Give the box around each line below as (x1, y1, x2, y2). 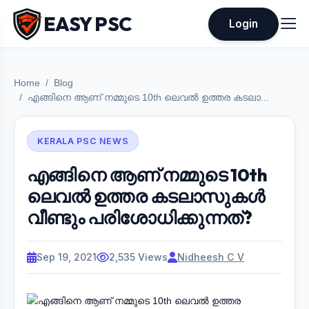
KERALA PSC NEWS (37, 136, 129, 146)
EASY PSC (43, 11, 132, 36)
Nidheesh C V (177, 251, 244, 263)
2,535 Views (109, 251, 168, 263)
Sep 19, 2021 (37, 251, 97, 263)
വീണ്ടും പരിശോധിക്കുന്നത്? (27, 206, 252, 229)
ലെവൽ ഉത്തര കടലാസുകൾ (27, 185, 265, 208)
